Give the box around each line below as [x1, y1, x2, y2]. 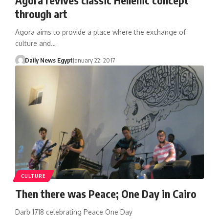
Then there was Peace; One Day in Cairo [15, 186, 197, 200]
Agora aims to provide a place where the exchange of [15, 27, 186, 36]
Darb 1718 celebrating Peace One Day [15, 207, 132, 216]
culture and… [15, 39, 56, 47]
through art [15, 6, 67, 21]
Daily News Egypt [25, 56, 73, 64]
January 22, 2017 [73, 56, 115, 64]
